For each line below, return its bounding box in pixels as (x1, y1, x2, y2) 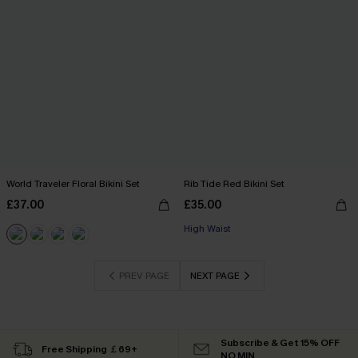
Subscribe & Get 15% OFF (221, 336, 340, 349)
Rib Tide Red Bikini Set (184, 177, 284, 190)
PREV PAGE (118, 269, 169, 282)
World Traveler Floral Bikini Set (6, 177, 140, 190)
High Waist (184, 222, 231, 235)
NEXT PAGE (189, 269, 240, 282)
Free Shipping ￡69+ (42, 343, 137, 356)
